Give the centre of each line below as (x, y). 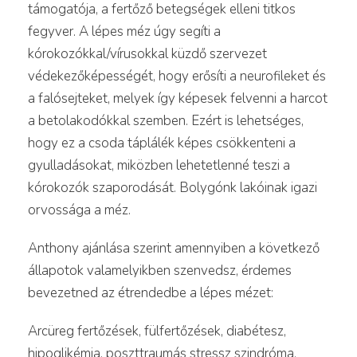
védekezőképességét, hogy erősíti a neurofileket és (177, 76)
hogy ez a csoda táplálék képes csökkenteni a (162, 143)
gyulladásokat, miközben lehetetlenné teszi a (159, 165)
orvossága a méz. (79, 210)
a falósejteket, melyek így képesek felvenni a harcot (178, 98)
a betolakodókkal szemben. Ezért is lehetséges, (166, 120)
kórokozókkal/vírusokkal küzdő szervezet (147, 53)
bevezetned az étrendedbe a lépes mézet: (151, 292)
